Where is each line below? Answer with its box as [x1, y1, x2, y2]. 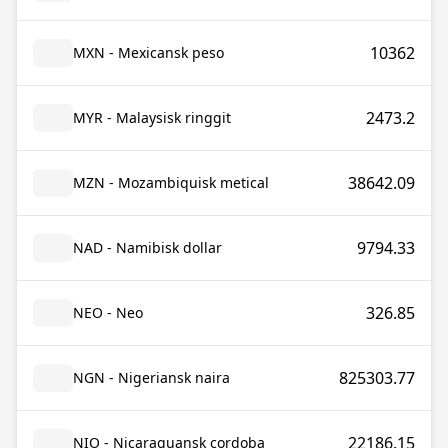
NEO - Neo [73, 303, 143, 322]
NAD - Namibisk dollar [73, 238, 222, 257]
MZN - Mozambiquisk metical [73, 173, 269, 192]
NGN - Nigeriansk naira [73, 368, 230, 387]
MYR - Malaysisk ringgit [73, 108, 231, 127]
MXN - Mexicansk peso [73, 43, 224, 62]
